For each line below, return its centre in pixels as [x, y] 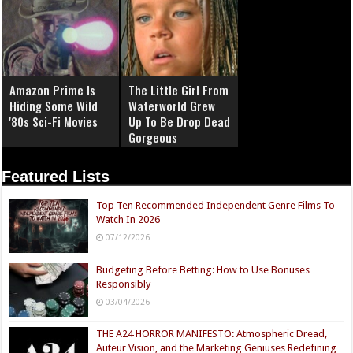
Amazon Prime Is [53, 90]
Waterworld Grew [172, 106]
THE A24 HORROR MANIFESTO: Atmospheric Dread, [212, 333]
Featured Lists [56, 177]
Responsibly [124, 284]
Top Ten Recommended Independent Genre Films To [216, 206]
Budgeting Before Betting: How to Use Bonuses [203, 269]
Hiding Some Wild [54, 106]
